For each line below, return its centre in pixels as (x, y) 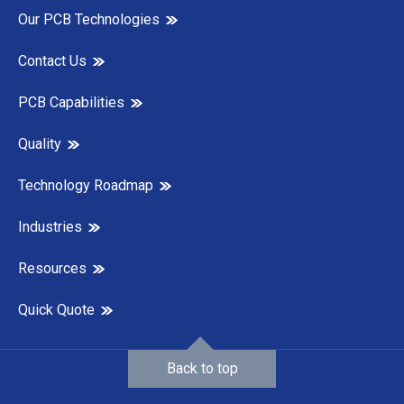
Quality (40, 144)
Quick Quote (56, 310)
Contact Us (52, 61)
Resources (52, 269)
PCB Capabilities (71, 103)
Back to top (202, 369)
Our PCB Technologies (89, 20)
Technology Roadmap (86, 186)
